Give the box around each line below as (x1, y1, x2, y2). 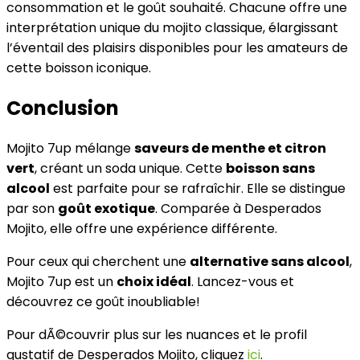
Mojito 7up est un (6, 272, 117, 292)
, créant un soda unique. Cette (35, 159, 226, 178)
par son (6, 199, 58, 219)
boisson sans (226, 159, 315, 178)
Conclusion (6, 95, 119, 122)
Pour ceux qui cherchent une (6, 252, 190, 272)
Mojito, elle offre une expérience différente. (6, 219, 277, 239)
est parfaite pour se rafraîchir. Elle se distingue (50, 179, 346, 198)
